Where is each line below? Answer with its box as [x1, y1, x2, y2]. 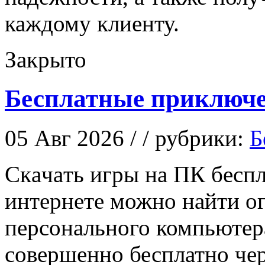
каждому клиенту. [5, 10, 179, 36]
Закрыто [5, 46, 86, 72]
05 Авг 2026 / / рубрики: [5, 125, 250, 151]
